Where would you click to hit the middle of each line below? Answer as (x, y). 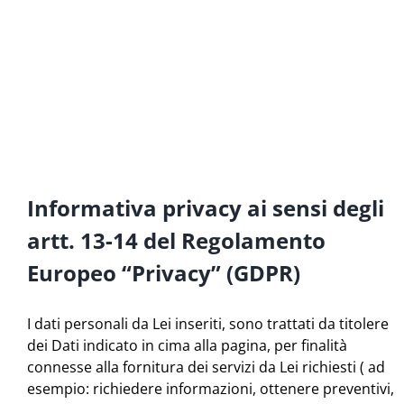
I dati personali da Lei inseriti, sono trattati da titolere (208, 324)
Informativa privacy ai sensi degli (206, 207)
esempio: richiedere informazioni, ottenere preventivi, (211, 389)
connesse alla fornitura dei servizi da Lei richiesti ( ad (206, 367)
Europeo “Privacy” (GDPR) (164, 272)
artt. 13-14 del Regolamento (176, 240)
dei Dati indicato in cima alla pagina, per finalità (187, 346)
